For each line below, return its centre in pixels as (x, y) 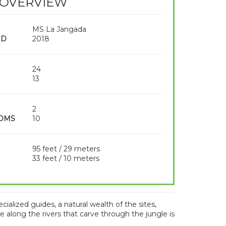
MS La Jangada (59, 29)
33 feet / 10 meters (66, 158)
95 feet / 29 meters (66, 149)
